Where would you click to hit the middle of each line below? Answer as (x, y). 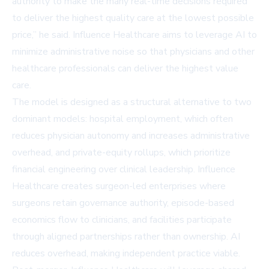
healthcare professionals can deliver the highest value (125, 69)
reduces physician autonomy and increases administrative (131, 136)
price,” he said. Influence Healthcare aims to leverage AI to (134, 35)
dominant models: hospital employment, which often (122, 119)
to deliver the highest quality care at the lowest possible (133, 18)
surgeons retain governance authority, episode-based (123, 203)
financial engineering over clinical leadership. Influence (124, 170)
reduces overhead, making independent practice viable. (126, 254)
